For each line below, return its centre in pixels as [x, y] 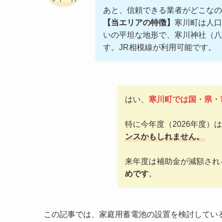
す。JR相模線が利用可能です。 [160, 47]
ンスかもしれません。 [165, 136]
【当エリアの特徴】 [139, 22]
